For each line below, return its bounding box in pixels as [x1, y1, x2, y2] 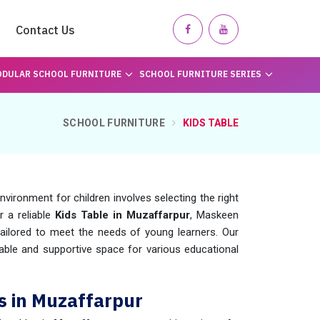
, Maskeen [190, 209, 239, 221]
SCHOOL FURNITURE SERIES [139, 69, 261, 79]
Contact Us [16, 23, 75, 37]
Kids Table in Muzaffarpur [55, 209, 190, 221]
